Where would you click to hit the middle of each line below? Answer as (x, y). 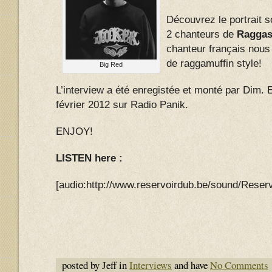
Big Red (111, 64)
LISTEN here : (89, 158)
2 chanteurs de (202, 34)
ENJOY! (74, 131)
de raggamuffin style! (214, 63)
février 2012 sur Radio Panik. (122, 105)
